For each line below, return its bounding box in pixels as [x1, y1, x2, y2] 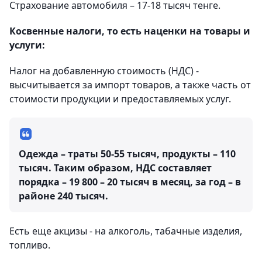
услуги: [9, 39, 45, 52]
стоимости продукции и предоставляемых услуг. [9, 92, 231, 106]
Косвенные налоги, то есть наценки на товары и [9, 25, 250, 38]
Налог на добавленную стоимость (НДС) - [9, 64, 199, 78]
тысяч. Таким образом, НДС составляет [19, 161, 212, 175]
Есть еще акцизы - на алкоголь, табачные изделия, [9, 225, 242, 238]
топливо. [9, 239, 50, 252]
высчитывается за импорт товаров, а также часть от [9, 78, 251, 92]
